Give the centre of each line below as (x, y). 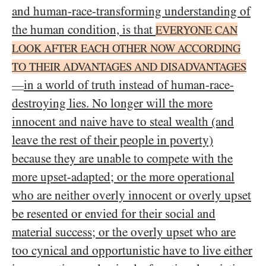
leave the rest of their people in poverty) (113, 140)
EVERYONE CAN (197, 30)
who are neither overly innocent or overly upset (132, 195)
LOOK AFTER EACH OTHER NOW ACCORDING (126, 48)
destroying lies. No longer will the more (112, 103)
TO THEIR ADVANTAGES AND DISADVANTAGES (129, 67)
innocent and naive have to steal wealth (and (123, 122)
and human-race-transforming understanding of (131, 11)
